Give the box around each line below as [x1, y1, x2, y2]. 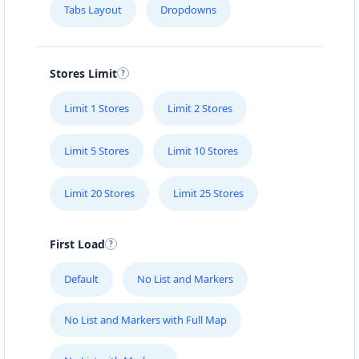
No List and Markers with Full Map [64, 313, 227, 328]
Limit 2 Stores [167, 100, 232, 115]
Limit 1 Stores [64, 100, 129, 115]
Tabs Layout [64, 2, 122, 17]
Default [64, 272, 99, 287]
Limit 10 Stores [167, 143, 238, 158]
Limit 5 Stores [64, 143, 129, 158]
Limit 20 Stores [64, 185, 135, 200]
